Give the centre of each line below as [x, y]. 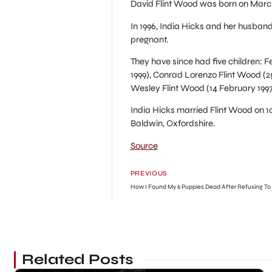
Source [144, 145]
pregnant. [149, 39]
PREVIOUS [149, 174]
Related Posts [77, 260]
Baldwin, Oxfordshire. [173, 124]
